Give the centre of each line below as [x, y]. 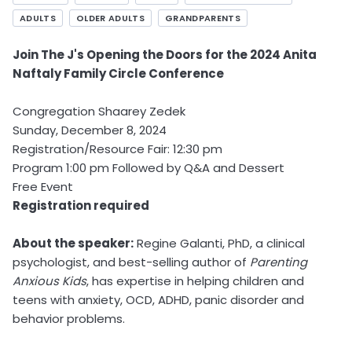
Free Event [43, 187]
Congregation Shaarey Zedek [99, 111]
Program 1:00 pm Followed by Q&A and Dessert [148, 168]
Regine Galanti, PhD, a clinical [219, 243]
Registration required [81, 205]
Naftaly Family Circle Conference [118, 73]
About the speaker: [73, 243]
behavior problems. [70, 319]
